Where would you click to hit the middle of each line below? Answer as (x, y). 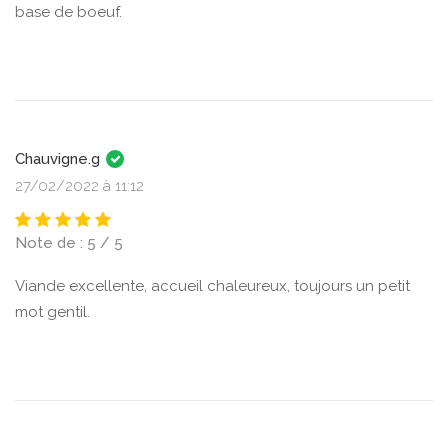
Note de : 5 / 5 (69, 243)
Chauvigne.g (59, 159)
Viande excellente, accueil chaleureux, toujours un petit (212, 286)
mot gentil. (52, 312)
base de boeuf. (68, 12)
